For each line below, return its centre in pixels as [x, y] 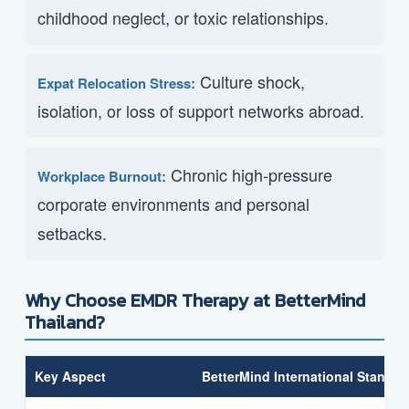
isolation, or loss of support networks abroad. [201, 111]
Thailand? [65, 323]
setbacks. [72, 233]
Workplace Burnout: [102, 177]
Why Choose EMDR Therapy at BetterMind [195, 301]
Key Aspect [70, 377]
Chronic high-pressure [249, 175]
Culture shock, [250, 82]
